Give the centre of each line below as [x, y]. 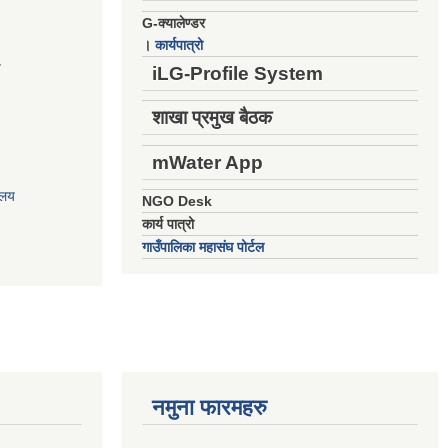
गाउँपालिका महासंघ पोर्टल [203, 247]
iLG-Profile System [237, 73]
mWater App [207, 162]
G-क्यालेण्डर [173, 22]
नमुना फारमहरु [209, 407]
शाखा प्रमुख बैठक [212, 117]
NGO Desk [177, 201]
